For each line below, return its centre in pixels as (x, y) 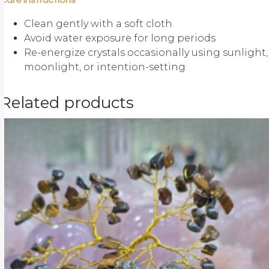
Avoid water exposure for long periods (120, 38)
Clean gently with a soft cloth (98, 24)
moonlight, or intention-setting (105, 67)
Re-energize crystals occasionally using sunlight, (146, 53)
